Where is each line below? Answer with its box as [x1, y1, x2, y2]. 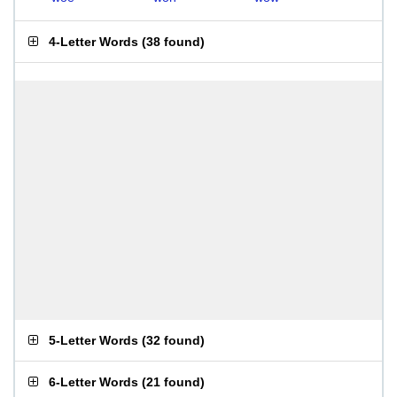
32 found [146, 333, 200, 347]
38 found [146, 35, 200, 49]
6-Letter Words [49, 375, 138, 389]
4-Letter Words [49, 35, 138, 49]
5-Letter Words [49, 333, 138, 347]
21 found [146, 375, 200, 389]
